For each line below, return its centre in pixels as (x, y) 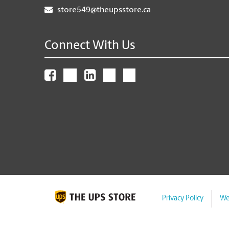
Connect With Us (90, 46)
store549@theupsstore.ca (104, 10)
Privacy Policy (183, 199)
